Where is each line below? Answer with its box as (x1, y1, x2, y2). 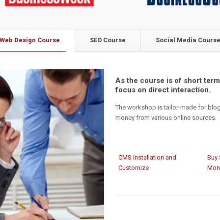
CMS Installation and (118, 154, 176, 161)
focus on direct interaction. (115, 85, 211, 94)
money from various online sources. (115, 114, 217, 121)
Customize (118, 164, 149, 171)
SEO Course (90, 36, 126, 44)
